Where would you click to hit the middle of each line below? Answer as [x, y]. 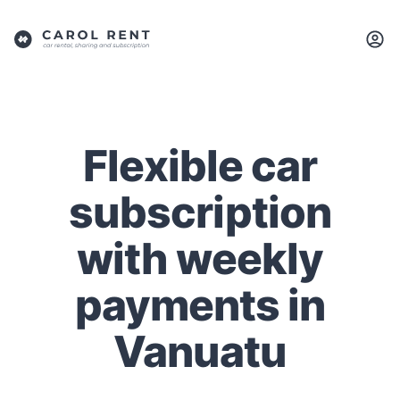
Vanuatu [200, 351]
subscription [200, 212]
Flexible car [200, 166]
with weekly [200, 258]
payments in [200, 305]
